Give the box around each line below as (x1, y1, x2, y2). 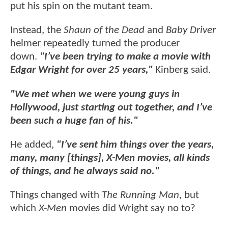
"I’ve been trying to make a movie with (40, 51, 211, 63)
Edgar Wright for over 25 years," (10, 65, 153, 76)
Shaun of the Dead (64, 25, 145, 36)
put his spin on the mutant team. (10, 1, 153, 12)
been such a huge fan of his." (10, 115, 138, 126)
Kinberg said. (153, 65, 211, 76)
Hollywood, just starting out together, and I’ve (10, 102, 212, 113)
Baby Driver (166, 25, 216, 36)
